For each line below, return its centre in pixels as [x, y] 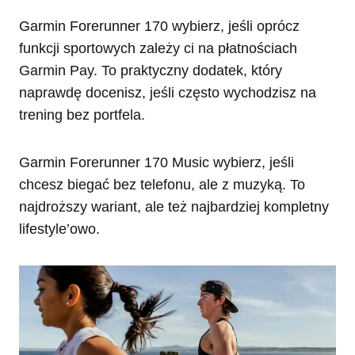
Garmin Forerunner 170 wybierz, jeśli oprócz [159, 26]
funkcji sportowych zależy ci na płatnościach [158, 48]
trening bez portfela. [82, 115]
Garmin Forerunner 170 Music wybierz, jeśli [157, 162]
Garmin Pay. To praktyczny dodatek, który [151, 70]
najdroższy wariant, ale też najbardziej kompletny [174, 206]
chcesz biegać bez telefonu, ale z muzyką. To [162, 184]
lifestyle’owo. [59, 229]
